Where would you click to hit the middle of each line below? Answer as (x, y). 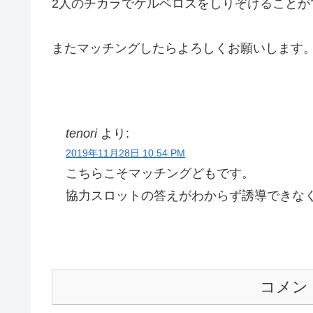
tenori (81, 133)
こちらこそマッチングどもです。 (160, 173)
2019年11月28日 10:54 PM (125, 153)
